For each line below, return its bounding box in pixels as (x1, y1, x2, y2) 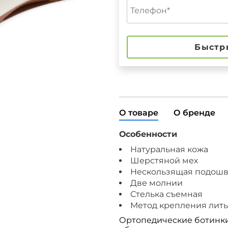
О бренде (174, 108, 215, 118)
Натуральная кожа (130, 145, 208, 154)
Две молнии (130, 178, 183, 188)
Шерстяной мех (130, 156, 198, 165)
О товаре (119, 108, 158, 118)
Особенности (119, 129, 177, 139)
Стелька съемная (130, 189, 203, 199)
